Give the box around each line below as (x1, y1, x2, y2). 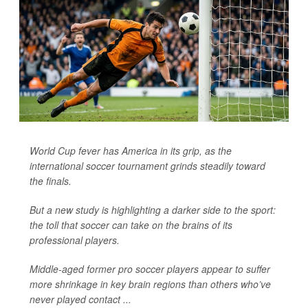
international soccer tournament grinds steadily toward (30, 158, 265, 173)
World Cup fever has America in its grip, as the (30, 143, 232, 157)
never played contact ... (30, 291, 131, 306)
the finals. (30, 173, 71, 188)
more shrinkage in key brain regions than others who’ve (30, 276, 271, 291)
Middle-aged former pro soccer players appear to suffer (30, 261, 270, 276)
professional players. (30, 232, 120, 247)
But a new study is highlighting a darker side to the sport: (30, 202, 276, 217)
